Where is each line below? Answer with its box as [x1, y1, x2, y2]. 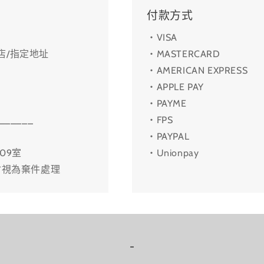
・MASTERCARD [147, 48, 220, 60]
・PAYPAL [147, 131, 190, 143]
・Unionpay [147, 147, 199, 159]
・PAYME [147, 98, 187, 110]
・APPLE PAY [147, 81, 204, 93]
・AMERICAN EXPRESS [147, 65, 248, 77]
